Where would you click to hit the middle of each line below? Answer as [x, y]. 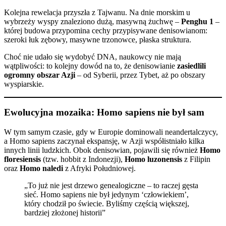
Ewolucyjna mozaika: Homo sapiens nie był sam [104, 112]
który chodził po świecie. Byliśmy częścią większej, [107, 203]
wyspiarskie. [24, 84]
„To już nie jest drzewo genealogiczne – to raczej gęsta [111, 185]
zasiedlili [191, 66]
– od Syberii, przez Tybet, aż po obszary [140, 75]
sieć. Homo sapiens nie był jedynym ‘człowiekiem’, [106, 194]
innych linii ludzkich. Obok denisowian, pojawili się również [102, 150]
